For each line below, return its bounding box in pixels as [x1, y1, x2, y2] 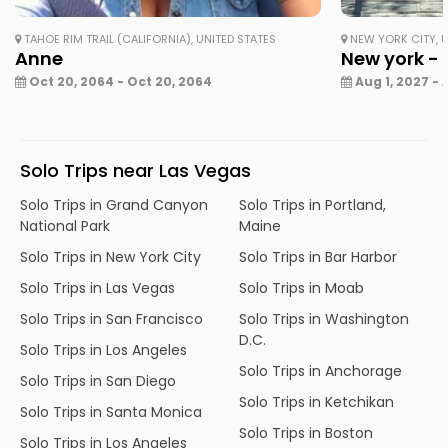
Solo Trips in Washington [239, 308, 409, 329]
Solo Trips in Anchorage [239, 360, 402, 381]
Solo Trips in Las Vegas [20, 277, 175, 298]
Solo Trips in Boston [239, 422, 373, 443]
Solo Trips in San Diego [20, 370, 176, 391]
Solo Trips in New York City [20, 246, 201, 267]
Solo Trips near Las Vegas [20, 157, 251, 183]
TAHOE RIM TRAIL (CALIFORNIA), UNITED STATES [21, 30, 276, 47]
